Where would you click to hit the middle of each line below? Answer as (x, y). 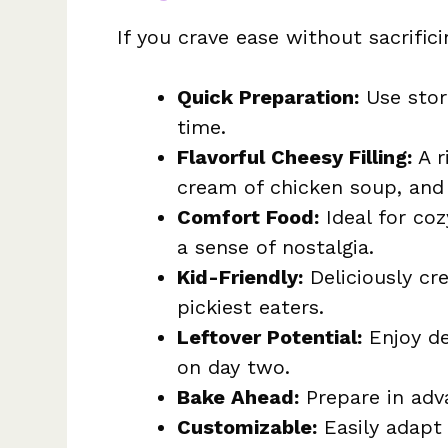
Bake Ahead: (238, 397)
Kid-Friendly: (240, 277)
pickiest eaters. (250, 307)
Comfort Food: (248, 217)
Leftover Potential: (269, 337)
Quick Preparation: (268, 97)
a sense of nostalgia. (275, 247)
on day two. (233, 367)
